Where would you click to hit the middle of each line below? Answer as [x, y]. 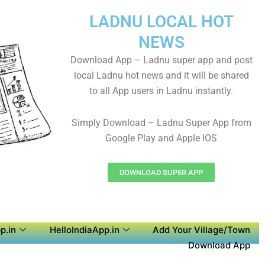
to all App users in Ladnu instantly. [161, 91]
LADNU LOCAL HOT [161, 22]
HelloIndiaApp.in [84, 230]
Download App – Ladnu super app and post [161, 60]
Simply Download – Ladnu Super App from [161, 123]
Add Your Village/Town [201, 230]
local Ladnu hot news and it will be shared [161, 75]
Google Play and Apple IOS [161, 138]
